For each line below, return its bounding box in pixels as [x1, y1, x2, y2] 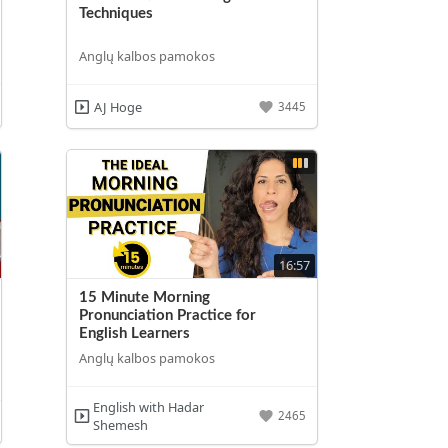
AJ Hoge [93, 97, 142, 116]
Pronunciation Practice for [79, 307, 257, 323]
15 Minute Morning [79, 289, 211, 305]
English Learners [79, 325, 191, 341]
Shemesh [92, 415, 148, 434]
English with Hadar [92, 397, 204, 416]
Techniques [79, 5, 154, 21]
